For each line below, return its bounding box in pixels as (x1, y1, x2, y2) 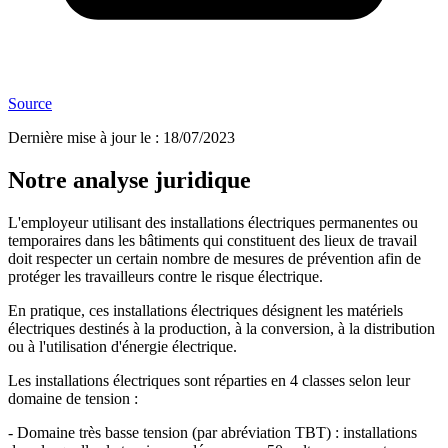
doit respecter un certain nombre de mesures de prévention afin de (8, 250, 421, 268)
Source (8, 95, 52, 113)
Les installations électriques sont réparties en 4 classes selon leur (8, 372, 410, 390)
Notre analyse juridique (8, 167, 251, 194)
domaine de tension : (8, 390, 138, 408)
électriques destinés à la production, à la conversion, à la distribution (8, 320, 435, 338)
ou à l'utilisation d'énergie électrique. (8, 338, 237, 356)
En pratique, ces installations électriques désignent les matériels (8, 302, 403, 320)
